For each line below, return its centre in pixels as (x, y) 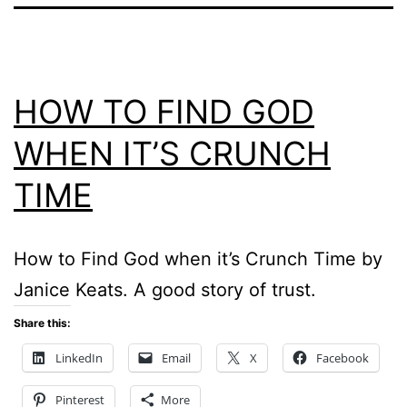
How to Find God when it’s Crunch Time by (198, 258)
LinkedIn (79, 357)
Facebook (342, 357)
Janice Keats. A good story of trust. (165, 289)
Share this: (42, 323)
